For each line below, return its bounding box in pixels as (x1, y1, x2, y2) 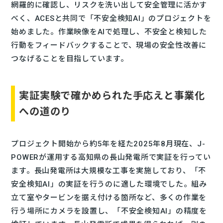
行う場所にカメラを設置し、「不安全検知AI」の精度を (11, 206, 207, 216)
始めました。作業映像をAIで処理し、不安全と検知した (11, 27, 207, 36)
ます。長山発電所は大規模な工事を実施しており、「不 (11, 166, 207, 175)
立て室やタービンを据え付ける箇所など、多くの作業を (11, 193, 207, 202)
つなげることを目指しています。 (11, 54, 128, 63)
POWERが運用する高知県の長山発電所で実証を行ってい (11, 152, 211, 162)
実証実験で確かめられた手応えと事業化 (19, 89, 205, 102)
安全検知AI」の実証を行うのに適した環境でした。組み (11, 179, 207, 189)
